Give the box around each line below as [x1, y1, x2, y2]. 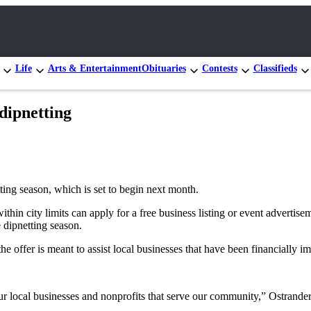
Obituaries [141, 62, 186, 74]
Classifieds [253, 62, 297, 74]
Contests [201, 62, 237, 74]
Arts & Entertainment [47, 62, 142, 74]
